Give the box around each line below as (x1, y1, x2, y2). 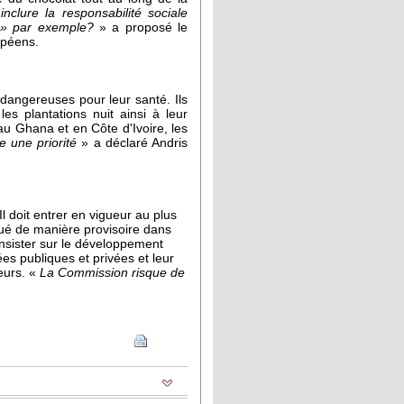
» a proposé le (93, 20, 188, 34)
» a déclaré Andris (77, 135, 188, 150)
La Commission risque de (36, 265, 185, 280)
